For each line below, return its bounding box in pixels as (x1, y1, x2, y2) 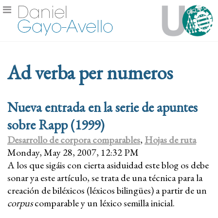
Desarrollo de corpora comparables (7, 133, 140, 146)
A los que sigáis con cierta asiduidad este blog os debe (7, 158, 209, 171)
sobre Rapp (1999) (7, 115, 104, 133)
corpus (7, 196, 33, 209)
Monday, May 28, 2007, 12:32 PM (7, 145, 139, 159)
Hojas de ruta (145, 133, 196, 146)
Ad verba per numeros (7, 59, 173, 85)
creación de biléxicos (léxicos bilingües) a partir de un (7, 183, 207, 197)
